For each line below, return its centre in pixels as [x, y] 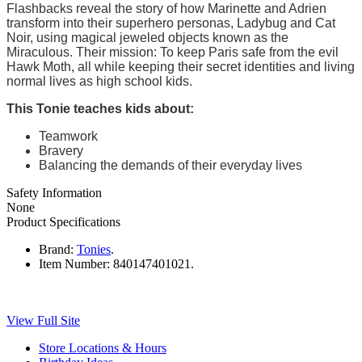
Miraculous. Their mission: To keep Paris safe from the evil [173, 52]
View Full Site [43, 320]
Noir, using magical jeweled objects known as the [147, 37]
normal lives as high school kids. [99, 81]
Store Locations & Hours [103, 347]
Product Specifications [63, 221]
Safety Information [54, 192]
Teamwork [68, 136]
